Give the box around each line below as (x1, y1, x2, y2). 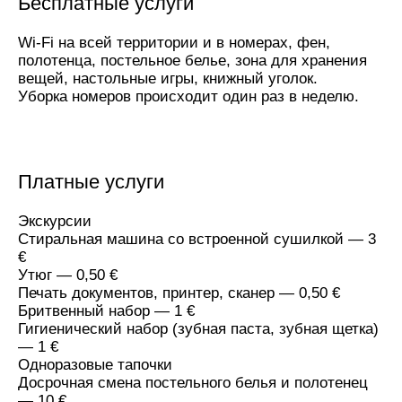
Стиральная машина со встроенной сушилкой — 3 (18, 229, 376, 248)
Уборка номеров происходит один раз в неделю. (18, 86, 359, 105)
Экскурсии (18, 211, 92, 230)
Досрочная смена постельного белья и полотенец (18, 372, 368, 391)
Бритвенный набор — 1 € (18, 301, 195, 319)
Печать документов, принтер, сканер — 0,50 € (18, 283, 340, 301)
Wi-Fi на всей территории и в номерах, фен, (18, 32, 330, 51)
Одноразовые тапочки (18, 354, 172, 373)
